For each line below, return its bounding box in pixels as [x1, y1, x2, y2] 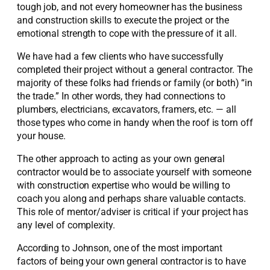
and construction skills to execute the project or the [17, 14, 229, 26]
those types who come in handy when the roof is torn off [17, 116, 253, 128]
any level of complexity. [17, 219, 115, 231]
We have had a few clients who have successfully [17, 50, 224, 62]
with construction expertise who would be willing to [17, 180, 230, 192]
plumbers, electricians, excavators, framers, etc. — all [17, 103, 236, 115]
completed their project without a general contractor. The [17, 63, 253, 75]
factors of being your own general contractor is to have [17, 256, 246, 268]
